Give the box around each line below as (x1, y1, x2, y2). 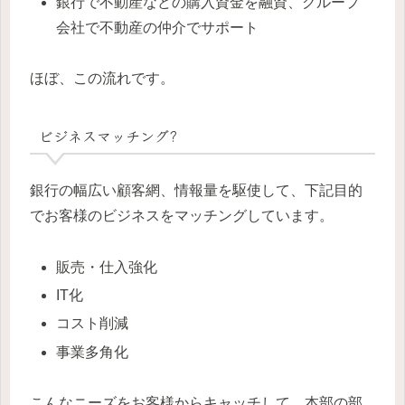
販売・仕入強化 (56, 259, 158, 276)
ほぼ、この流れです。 (30, 71, 174, 87)
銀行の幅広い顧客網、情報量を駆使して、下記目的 (30, 183, 363, 199)
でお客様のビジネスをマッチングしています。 (30, 208, 334, 224)
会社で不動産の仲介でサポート (56, 19, 259, 35)
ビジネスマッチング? (38, 124, 177, 146)
